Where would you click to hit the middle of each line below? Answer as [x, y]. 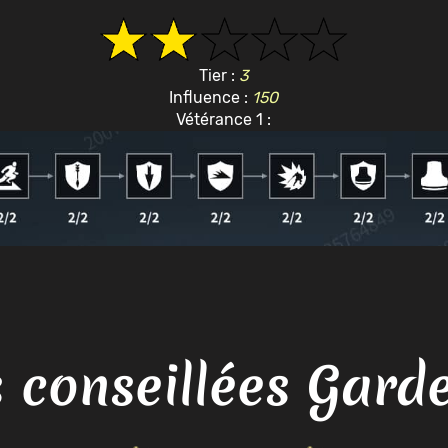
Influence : [211, 97]
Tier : [218, 75]
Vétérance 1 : [224, 119]
